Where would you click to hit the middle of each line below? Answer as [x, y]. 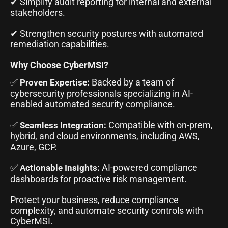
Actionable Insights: [60, 168]
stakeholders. [38, 12]
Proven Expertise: [55, 82]
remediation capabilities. [60, 44]
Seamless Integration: [63, 125]
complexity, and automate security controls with [107, 210]
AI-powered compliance [149, 167]
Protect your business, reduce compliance [94, 199]
